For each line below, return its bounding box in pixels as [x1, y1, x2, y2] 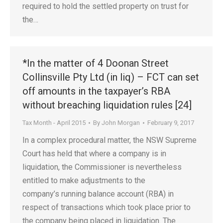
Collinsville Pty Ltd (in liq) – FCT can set [22, 71, 199, 83]
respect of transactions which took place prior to [22, 203, 191, 212]
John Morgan [102, 119, 140, 126]
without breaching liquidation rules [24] [22, 99, 192, 111]
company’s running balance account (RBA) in [22, 189, 174, 199]
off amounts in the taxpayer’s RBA [22, 85, 170, 97]
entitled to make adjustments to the [22, 176, 145, 185]
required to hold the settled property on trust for [22, 1, 189, 11]
